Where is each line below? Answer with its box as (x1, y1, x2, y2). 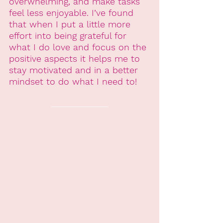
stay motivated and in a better (9, 65, 141, 76)
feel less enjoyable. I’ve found (9, 7, 136, 18)
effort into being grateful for (9, 30, 129, 41)
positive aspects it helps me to (9, 53, 143, 64)
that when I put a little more (9, 19, 133, 30)
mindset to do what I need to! (9, 76, 137, 87)
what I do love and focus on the (9, 42, 149, 53)
